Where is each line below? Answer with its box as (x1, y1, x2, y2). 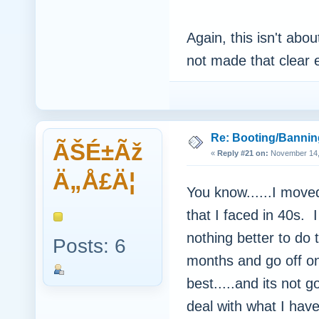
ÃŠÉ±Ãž (53, 139, 143, 166)
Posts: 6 (53, 235, 126, 258)
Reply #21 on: (217, 149, 268, 158)
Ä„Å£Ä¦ (53, 168, 135, 195)
